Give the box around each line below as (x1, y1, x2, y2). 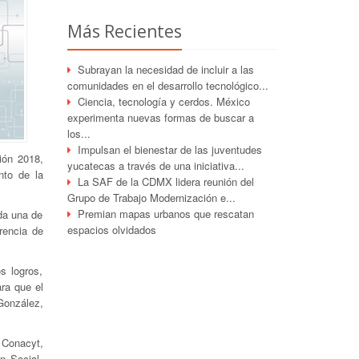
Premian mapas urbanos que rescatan (77, 206, 254, 221)
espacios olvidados (67, 222, 156, 237)
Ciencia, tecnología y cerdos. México (77, 94, 250, 109)
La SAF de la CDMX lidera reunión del (77, 174, 254, 189)
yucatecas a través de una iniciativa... (67, 158, 244, 173)
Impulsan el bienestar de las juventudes (77, 142, 262, 157)
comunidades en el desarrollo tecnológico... (67, 78, 268, 93)
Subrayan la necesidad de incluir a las (77, 62, 254, 77)
